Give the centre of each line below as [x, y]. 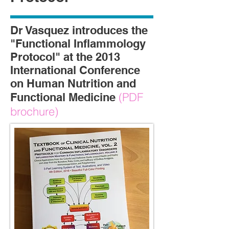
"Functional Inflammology [78, 44]
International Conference [75, 70]
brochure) [34, 112]
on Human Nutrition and [73, 84]
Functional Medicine [64, 97]
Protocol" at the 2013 [65, 57]
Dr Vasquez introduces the [79, 30]
